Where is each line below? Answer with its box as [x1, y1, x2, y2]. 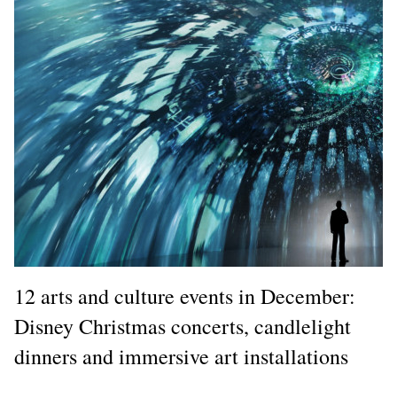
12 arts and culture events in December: [14, 282, 355, 310]
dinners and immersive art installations [14, 342, 348, 370]
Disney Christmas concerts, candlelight [14, 312, 351, 340]
